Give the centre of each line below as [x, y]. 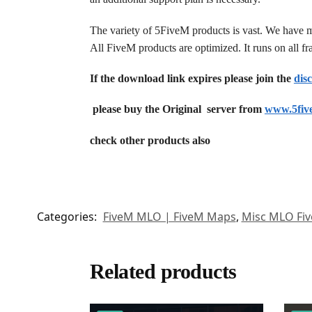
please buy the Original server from [177, 109]
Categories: [68, 217]
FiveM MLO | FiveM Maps [169, 217]
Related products [163, 272]
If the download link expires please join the [192, 78]
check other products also [150, 140]
